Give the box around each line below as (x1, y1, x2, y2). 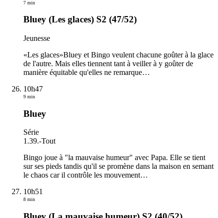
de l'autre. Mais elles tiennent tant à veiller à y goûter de (23, 59, 193, 68)
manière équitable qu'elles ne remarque (23, 68, 142, 76)
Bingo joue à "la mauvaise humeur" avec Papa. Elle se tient (23, 153, 205, 162)
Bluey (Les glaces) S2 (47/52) (23, 14, 137, 25)
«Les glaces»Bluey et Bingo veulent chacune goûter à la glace (23, 51, 214, 59)
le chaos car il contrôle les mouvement (23, 171, 140, 180)
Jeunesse (23, 34, 50, 42)
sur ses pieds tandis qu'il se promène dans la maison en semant (23, 162, 214, 171)
